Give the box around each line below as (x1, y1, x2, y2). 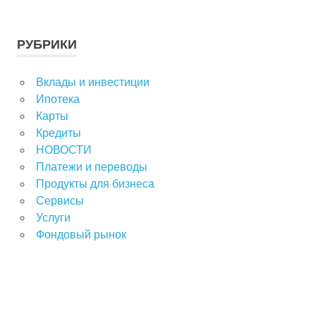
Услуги (35, 212, 71, 224)
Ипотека (35, 93, 80, 106)
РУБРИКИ (17, 37, 77, 52)
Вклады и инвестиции (35, 76, 150, 89)
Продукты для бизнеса (35, 178, 154, 190)
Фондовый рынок (35, 229, 126, 241)
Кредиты (35, 127, 81, 140)
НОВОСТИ (35, 144, 92, 157)
